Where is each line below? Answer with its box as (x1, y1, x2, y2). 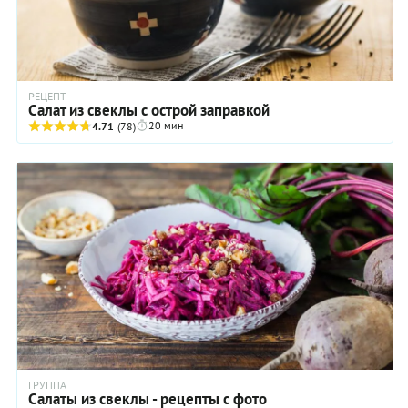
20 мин (148, 117, 183, 132)
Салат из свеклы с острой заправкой (28, 99, 270, 120)
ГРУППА (28, 378, 66, 393)
